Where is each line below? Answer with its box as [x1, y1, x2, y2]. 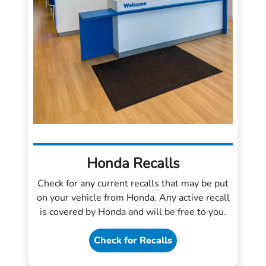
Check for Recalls [94, 234, 172, 247]
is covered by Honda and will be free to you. [40, 205, 226, 218]
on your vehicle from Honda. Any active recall [36, 191, 230, 204]
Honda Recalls [86, 154, 180, 173]
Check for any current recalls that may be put [37, 177, 229, 190]
